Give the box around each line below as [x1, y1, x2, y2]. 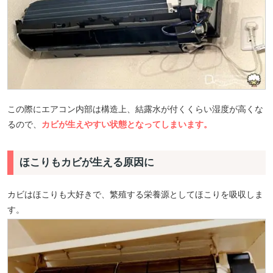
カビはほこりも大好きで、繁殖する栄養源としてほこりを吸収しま [7, 190, 263, 200]
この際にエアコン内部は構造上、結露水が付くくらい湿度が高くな [7, 104, 263, 114]
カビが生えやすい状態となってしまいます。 [41, 119, 212, 129]
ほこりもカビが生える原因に [19, 156, 155, 168]
